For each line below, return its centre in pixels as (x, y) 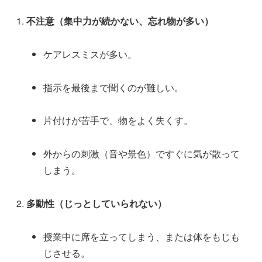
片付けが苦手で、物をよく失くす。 (118, 120)
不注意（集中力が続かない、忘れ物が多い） (120, 20)
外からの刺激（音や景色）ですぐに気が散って (142, 154)
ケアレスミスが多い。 (90, 54)
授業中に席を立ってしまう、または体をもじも (142, 236)
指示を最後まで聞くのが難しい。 (114, 87)
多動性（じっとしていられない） (97, 203)
